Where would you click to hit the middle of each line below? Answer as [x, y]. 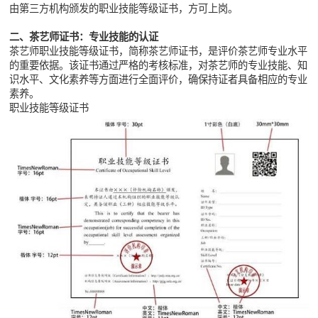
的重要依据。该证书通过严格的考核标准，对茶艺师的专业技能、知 [159, 66]
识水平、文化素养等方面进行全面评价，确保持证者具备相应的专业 [159, 80]
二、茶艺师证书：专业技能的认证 [84, 37]
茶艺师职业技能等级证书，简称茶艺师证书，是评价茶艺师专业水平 [159, 51]
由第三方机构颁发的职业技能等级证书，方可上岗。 [124, 9]
